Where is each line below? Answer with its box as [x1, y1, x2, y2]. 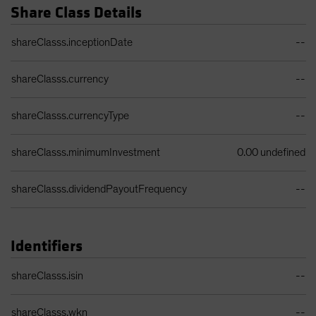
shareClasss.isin [11, 270, 83, 282]
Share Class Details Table [11, 25, 124, 37]
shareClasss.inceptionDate [11, 37, 133, 49]
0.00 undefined [237, 147, 305, 159]
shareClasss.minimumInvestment [11, 147, 160, 159]
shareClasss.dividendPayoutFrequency [11, 183, 187, 195]
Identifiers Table [11, 258, 83, 271]
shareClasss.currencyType [11, 110, 129, 122]
